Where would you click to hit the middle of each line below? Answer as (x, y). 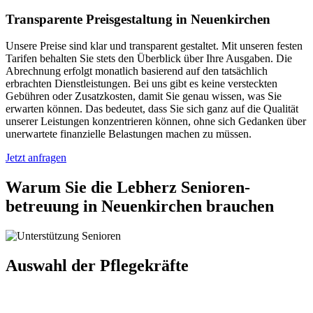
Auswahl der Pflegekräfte (97, 265)
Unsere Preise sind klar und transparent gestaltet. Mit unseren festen (154, 46)
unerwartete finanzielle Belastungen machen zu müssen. (129, 134)
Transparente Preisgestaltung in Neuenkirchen (138, 19)
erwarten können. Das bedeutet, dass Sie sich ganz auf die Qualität (152, 109)
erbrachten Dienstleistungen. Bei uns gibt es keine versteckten (141, 84)
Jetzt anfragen (36, 158)
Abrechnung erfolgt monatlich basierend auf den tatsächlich (137, 71)
